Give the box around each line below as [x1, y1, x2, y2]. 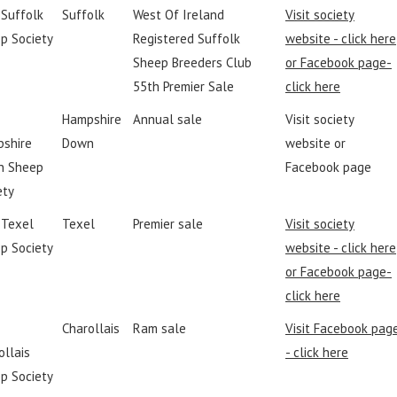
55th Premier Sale [133, 78, 237, 95]
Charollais [62, 320, 120, 337]
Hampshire [62, 111, 121, 128]
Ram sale [133, 320, 186, 337]
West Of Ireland [133, 6, 224, 23]
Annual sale [133, 111, 202, 128]
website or [285, 135, 346, 152]
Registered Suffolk [133, 30, 240, 47]
